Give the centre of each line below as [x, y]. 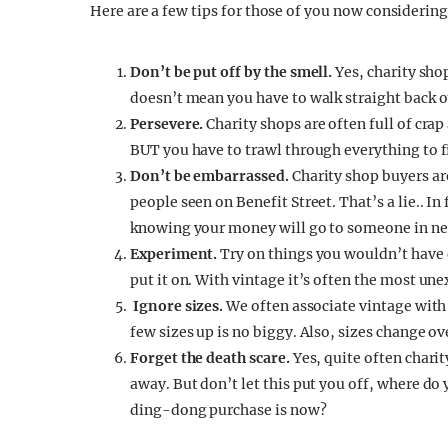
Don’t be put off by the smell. [231, 72]
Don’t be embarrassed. [209, 176]
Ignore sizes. [179, 306]
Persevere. [167, 124]
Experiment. [174, 254]
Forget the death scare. [210, 358]
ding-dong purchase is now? [228, 410]
